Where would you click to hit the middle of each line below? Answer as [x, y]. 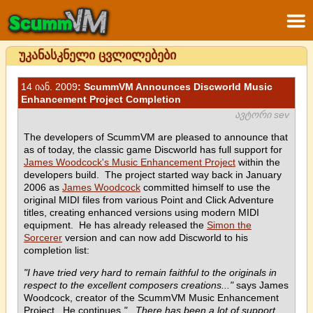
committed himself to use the [205, 187]
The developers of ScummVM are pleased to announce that [156, 137]
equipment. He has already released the [115, 225]
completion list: [57, 250]
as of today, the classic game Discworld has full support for [153, 150]
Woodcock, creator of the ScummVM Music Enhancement [151, 298]
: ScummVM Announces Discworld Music [175, 87]
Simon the [229, 225]
